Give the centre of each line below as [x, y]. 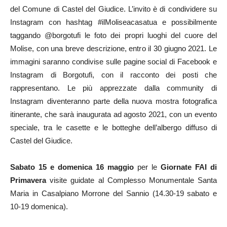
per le [147, 167]
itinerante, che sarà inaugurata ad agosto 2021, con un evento [113, 114]
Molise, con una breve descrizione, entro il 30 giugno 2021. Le [113, 48]
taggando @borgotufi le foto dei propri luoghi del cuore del [113, 35]
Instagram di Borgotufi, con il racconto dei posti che [113, 74]
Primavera [28, 180]
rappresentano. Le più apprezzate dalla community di [113, 88]
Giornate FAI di [189, 167]
